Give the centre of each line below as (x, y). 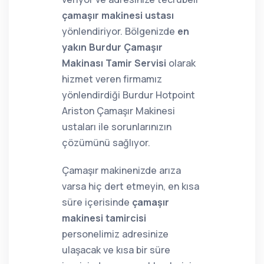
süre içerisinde (97, 202)
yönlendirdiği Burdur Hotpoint (128, 95)
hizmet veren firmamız (112, 79)
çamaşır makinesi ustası (118, 15)
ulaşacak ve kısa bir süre (116, 250)
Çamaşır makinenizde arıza (121, 170)
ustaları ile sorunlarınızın (117, 127)
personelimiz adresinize (115, 234)
